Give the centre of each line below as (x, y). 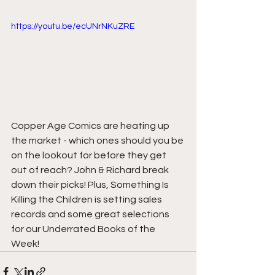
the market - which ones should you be (98, 140)
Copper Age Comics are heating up (91, 126)
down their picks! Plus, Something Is (91, 184)
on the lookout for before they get (90, 155)
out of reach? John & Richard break (91, 170)
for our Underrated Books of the (84, 229)
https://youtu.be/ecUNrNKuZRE (73, 26)
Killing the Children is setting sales (87, 199)
